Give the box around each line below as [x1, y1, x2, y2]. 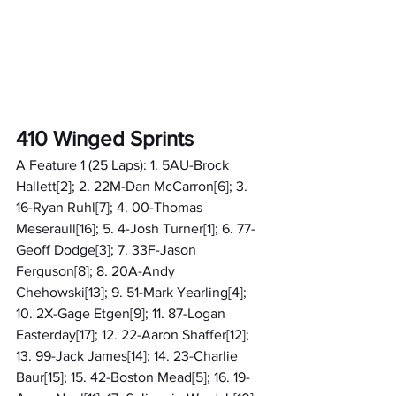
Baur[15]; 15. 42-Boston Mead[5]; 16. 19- [16, 369, 250, 385]
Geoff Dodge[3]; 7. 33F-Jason [16, 241, 200, 257]
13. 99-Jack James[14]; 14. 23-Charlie [16, 347, 241, 363]
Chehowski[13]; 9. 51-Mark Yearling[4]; [16, 284, 250, 300]
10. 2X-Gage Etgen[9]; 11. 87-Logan [16, 305, 229, 321]
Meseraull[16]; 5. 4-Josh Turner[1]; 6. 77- [16, 220, 255, 236]
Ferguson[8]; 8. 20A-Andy [16, 263, 179, 278]
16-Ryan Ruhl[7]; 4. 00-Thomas [16, 199, 206, 215]
